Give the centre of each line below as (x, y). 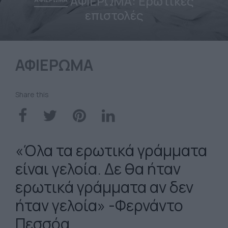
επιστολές (114, 15)
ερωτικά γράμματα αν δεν (104, 187)
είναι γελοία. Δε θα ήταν (98, 169)
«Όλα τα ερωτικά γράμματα (111, 150)
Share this (32, 94)
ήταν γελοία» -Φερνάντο (99, 205)
